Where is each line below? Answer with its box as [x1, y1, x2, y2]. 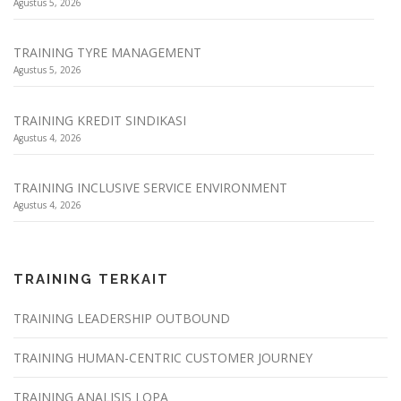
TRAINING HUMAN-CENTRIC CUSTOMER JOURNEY [13, 349, 312, 367]
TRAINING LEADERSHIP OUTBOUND [13, 310, 234, 328]
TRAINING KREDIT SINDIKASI [13, 111, 186, 129]
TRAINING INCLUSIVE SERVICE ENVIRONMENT [13, 179, 287, 197]
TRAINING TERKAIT [13, 271, 169, 288]
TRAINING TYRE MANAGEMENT [13, 44, 201, 62]
